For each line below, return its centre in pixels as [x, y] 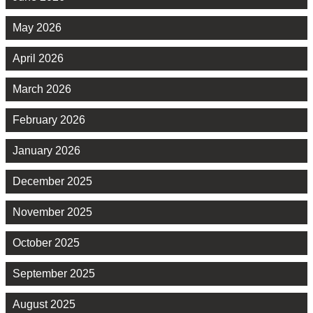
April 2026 [38, 58]
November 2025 [52, 212]
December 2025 [52, 181]
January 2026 [46, 150]
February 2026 [49, 119]
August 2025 [44, 304]
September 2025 [54, 273]
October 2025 [46, 242]
